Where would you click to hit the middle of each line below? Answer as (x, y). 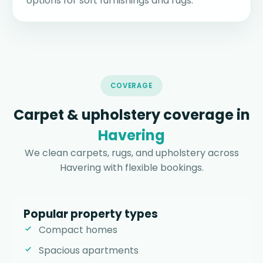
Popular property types (91, 214)
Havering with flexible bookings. (131, 168)
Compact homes (78, 230)
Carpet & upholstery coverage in (131, 115)
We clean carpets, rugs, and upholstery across (131, 153)
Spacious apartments (89, 251)
